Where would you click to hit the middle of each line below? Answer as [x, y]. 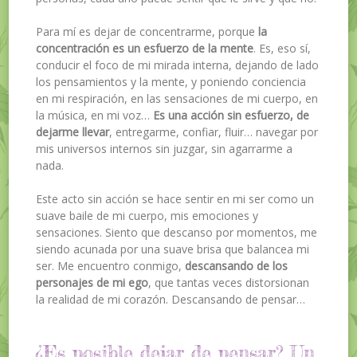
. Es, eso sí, [282, 49]
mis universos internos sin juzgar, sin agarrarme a [165, 149]
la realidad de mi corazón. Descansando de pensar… [171, 300]
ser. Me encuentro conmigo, [111, 266]
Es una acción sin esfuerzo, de [231, 116]
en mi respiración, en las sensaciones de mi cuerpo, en [177, 99]
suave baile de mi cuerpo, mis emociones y [147, 216]
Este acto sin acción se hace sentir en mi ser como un [175, 199]
